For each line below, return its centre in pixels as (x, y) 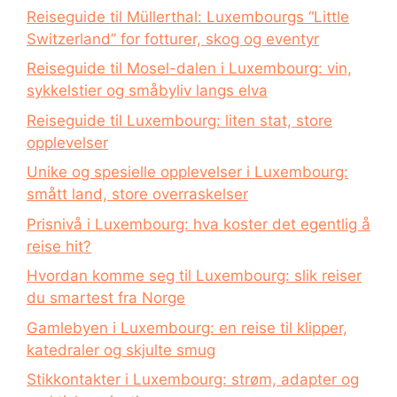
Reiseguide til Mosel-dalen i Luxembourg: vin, (189, 68)
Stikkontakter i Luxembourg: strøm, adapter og (193, 379)
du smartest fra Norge (106, 298)
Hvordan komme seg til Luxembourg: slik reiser (194, 276)
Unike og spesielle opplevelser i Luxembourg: (187, 172)
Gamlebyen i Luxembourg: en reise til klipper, (187, 327)
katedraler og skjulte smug (121, 350)
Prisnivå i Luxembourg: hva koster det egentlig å (198, 224)
